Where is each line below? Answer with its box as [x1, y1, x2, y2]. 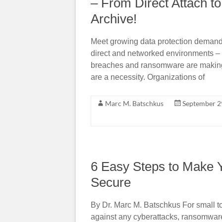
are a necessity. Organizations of [91, 72, 205, 81]
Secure [91, 174, 131, 190]
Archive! [91, 11, 137, 26]
